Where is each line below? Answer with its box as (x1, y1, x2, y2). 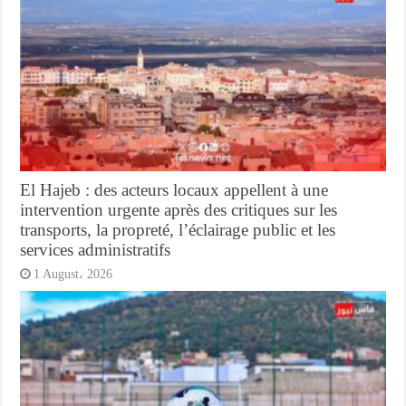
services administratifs (20, 240, 171, 260)
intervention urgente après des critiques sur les (20, 200, 338, 220)
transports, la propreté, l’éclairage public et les (20, 220, 336, 240)
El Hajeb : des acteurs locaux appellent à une (20, 180, 329, 200)
